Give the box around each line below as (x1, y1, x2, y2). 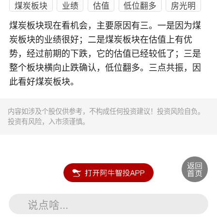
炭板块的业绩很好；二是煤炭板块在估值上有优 (9, 35, 193, 45)
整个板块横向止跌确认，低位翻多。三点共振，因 (9, 63, 201, 73)
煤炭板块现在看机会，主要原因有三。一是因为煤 (9, 21, 201, 31)
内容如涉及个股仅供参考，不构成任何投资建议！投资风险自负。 (8, 106, 205, 116)
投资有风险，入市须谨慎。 (8, 116, 90, 126)
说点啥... (28, 196, 69, 212)
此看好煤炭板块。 (9, 77, 79, 87)
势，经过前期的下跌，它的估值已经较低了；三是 (9, 49, 201, 59)
